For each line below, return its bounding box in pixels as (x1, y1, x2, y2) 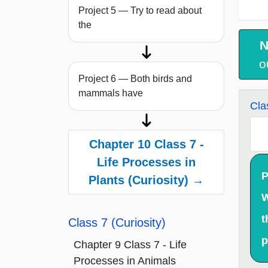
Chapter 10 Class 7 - (89, 138, 204, 151)
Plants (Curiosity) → (89, 173, 204, 187)
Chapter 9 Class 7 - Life (74, 239, 187, 251)
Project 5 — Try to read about (78, 5, 202, 16)
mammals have (78, 88, 143, 99)
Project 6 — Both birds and (78, 74, 192, 84)
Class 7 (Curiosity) (68, 216, 166, 230)
